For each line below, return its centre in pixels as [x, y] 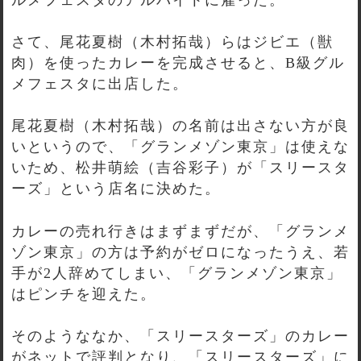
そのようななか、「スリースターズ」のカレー [180, 336]
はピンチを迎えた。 [84, 294]
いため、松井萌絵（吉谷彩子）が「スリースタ [180, 168]
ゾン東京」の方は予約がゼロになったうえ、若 [180, 252]
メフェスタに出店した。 [100, 83]
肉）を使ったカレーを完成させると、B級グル [178, 62]
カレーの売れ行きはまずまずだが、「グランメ [180, 231]
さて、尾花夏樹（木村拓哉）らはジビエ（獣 [172, 41]
